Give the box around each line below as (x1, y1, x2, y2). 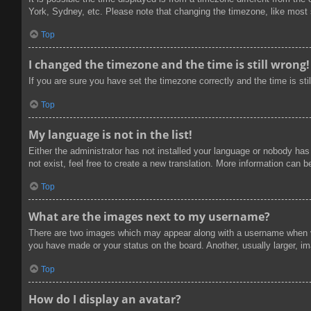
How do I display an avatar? (28, 291, 181, 307)
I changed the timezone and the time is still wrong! (28, 57, 310, 73)
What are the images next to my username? (28, 209, 270, 225)
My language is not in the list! (28, 126, 192, 142)
